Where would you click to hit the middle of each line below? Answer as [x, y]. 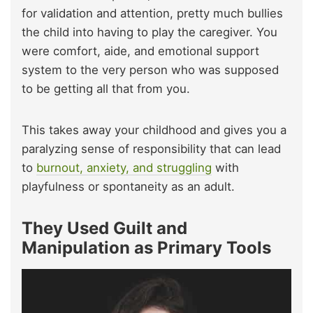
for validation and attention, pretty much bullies [152, 14]
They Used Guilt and [104, 228]
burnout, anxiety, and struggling [124, 168]
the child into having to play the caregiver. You [150, 32]
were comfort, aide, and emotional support [140, 51]
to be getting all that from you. [106, 89]
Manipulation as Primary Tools [146, 248]
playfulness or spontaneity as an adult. [128, 187]
